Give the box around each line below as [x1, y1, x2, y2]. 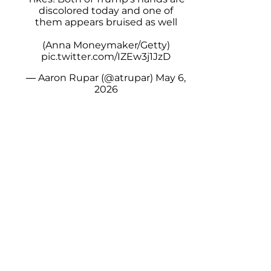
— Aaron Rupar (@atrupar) [26, 72, 155, 84]
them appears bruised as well [34, 16, 177, 28]
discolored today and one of [39, 5, 173, 17]
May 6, [155, 72, 186, 84]
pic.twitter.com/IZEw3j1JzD [41, 51, 171, 63]
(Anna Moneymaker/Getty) [42, 39, 170, 51]
